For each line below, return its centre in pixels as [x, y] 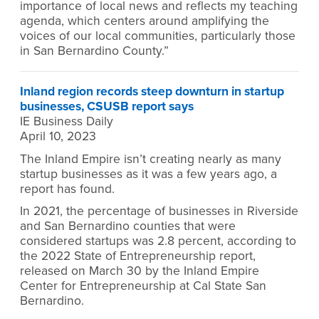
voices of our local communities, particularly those [158, 36]
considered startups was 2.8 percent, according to [158, 241]
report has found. [67, 189]
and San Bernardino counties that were [128, 226]
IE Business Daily [67, 122]
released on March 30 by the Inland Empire [140, 271]
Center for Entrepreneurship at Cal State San [143, 286]
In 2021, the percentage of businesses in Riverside [159, 211]
